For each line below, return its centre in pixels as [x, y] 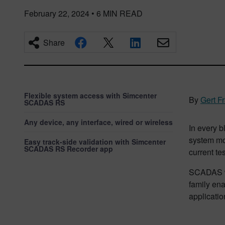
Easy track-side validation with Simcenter [95, 142]
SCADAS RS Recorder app [69, 149]
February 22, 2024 [57, 13]
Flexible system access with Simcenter [90, 95]
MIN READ [123, 13]
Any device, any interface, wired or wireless [98, 122]
